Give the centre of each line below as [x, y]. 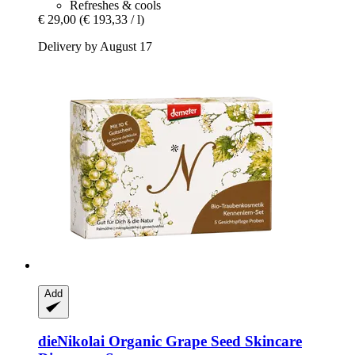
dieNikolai [71, 342]
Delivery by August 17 [95, 46]
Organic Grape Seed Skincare [203, 342]
